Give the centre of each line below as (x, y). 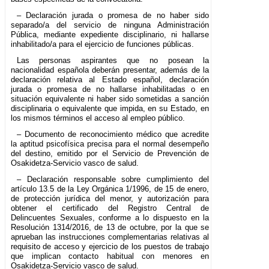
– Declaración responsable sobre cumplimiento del (113, 180)
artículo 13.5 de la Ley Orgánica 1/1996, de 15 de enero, (110, 189)
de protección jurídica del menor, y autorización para (110, 199)
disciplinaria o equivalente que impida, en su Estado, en (110, 109)
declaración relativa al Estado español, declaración (110, 80)
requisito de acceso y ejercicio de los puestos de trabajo (110, 247)
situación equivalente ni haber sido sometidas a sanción (110, 99)
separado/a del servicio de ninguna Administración (110, 25)
